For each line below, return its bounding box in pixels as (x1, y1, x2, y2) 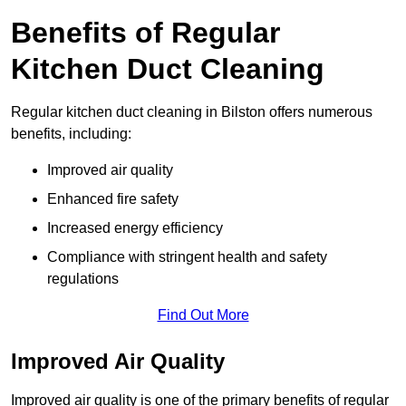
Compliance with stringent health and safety (47, 248, 327, 265)
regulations (47, 270, 119, 286)
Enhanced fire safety (47, 190, 179, 207)
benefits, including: (11, 125, 131, 141)
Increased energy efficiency (47, 219, 223, 236)
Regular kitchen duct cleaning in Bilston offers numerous (11, 103, 372, 120)
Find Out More (157, 306, 249, 323)
